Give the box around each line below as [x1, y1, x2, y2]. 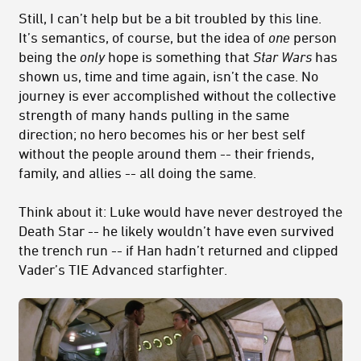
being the [19, 48, 80, 64]
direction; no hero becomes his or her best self [19, 125, 305, 142]
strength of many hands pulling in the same [19, 106, 289, 122]
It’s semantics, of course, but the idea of [19, 28, 268, 45]
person [290, 28, 337, 45]
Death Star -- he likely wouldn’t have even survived [19, 222, 334, 239]
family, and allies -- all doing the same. [19, 164, 256, 180]
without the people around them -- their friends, [19, 144, 314, 161]
